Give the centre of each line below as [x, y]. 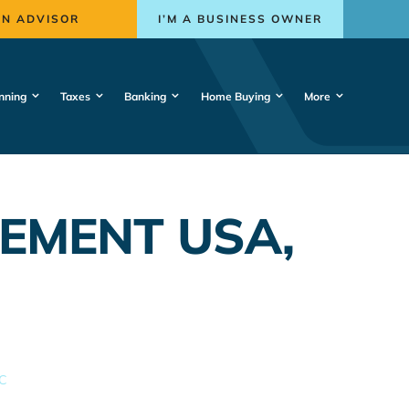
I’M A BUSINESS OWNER [241, 19]
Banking [146, 96]
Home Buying [235, 96]
